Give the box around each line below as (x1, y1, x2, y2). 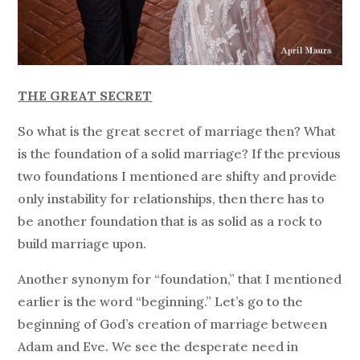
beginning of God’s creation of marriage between (18, 316, 328, 333)
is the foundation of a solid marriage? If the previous (18, 145, 342, 162)
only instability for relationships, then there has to (18, 190, 325, 207)
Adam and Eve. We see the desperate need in (18, 338, 299, 355)
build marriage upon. (18, 235, 147, 252)
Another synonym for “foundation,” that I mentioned (18, 271, 342, 288)
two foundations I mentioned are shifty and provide (18, 168, 337, 185)
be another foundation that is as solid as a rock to (18, 213, 323, 230)
